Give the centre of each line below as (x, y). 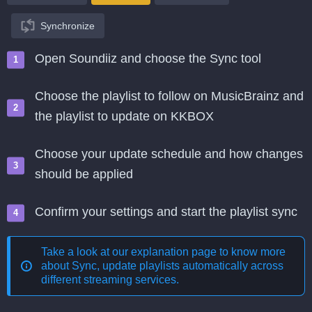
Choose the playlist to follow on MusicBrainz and (169, 96)
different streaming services (109, 280)
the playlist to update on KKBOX (124, 116)
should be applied (84, 174)
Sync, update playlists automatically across (178, 266)
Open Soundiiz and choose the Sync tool (148, 58)
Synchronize (68, 26)
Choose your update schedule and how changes (169, 154)
